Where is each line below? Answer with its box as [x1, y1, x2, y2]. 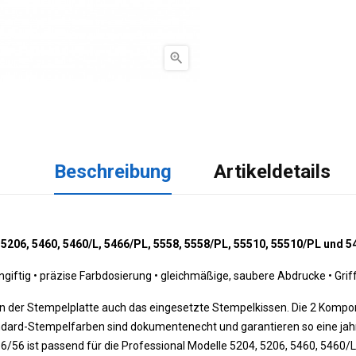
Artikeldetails [214, 161, 331, 183]
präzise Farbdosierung [37, 269, 154, 282]
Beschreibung [53, 161, 172, 183]
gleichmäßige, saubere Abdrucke [158, 269, 328, 282]
